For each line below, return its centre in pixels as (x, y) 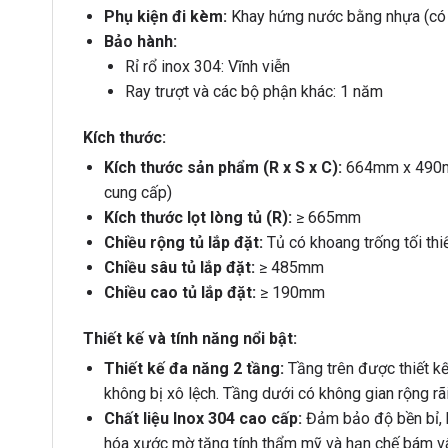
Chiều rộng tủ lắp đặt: (183, 243)
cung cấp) (137, 193)
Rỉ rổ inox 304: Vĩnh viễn (207, 67)
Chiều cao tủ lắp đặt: (179, 293)
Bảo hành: (140, 42)
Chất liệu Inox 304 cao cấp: (202, 418)
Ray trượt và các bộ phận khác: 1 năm (253, 92)
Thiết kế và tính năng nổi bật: (190, 338)
